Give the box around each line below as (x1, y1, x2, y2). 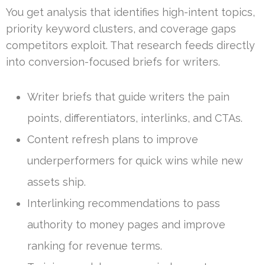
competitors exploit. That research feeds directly (6, 39, 255, 52)
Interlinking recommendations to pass (27, 197, 220, 210)
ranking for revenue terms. (27, 240, 162, 253)
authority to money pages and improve (27, 218, 225, 231)
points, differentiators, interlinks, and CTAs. (27, 112, 243, 125)
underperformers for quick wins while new (27, 154, 243, 167)
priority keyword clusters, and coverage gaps (6, 22, 236, 35)
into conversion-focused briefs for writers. (6, 56, 220, 69)
